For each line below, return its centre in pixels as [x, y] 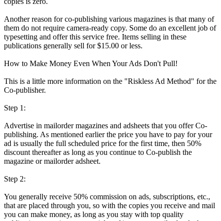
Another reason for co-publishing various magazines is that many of [109, 19]
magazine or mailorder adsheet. [52, 161]
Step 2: [15, 179]
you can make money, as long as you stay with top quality [94, 214]
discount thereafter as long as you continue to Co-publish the [98, 152]
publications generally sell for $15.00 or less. [73, 45]
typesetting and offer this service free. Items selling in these [95, 37]
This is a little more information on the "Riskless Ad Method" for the [110, 81]
